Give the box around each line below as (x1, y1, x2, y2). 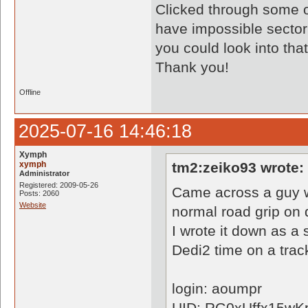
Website (19, 201, 46, 209)
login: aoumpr (172, 280, 262, 296)
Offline (19, 88, 41, 96)
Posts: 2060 (19, 189, 59, 197)
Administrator (19, 169, 69, 177)
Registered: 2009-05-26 (19, 181, 98, 189)
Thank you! (155, 59, 229, 75)
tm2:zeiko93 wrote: (172, 159, 304, 175)
